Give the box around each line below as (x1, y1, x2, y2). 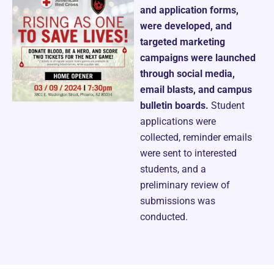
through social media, (139, 68, 235, 80)
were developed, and (139, 20, 232, 32)
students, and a (139, 163, 206, 176)
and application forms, (139, 4, 239, 17)
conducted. (139, 211, 188, 223)
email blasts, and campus (139, 84, 252, 96)
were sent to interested (139, 147, 237, 160)
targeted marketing (139, 36, 225, 48)
